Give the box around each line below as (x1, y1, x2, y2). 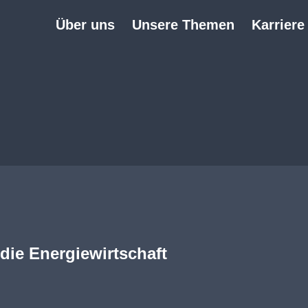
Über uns (55, 17, 115, 32)
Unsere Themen (131, 17, 234, 32)
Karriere (251, 17, 305, 32)
